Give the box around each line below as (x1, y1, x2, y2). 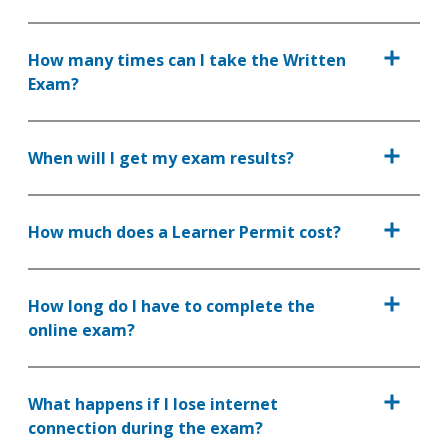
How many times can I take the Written (28, 49, 346, 71)
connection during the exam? (28, 417, 263, 439)
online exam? (28, 319, 135, 341)
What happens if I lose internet (28, 393, 278, 415)
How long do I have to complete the (28, 295, 315, 317)
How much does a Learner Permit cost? (28, 221, 341, 243)
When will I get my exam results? (28, 147, 294, 169)
